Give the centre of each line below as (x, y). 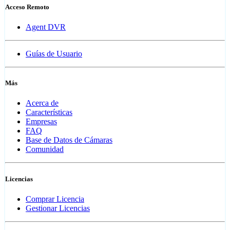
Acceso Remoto (27, 7)
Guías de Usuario (54, 54)
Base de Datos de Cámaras (69, 140)
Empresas (41, 122)
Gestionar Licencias (58, 208)
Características (49, 112)
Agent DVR (46, 27)
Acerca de (42, 103)
